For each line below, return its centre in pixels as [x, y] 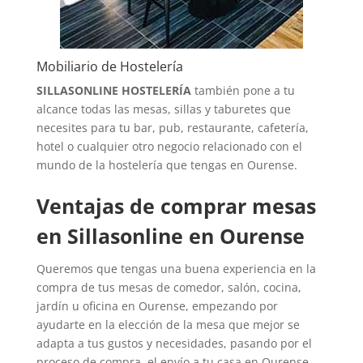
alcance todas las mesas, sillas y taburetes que [163, 109]
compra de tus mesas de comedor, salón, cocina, [169, 287]
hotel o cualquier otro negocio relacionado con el [169, 146]
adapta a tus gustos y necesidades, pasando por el [174, 343]
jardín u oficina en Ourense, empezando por [157, 305]
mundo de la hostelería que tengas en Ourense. [167, 164]
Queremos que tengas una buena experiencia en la [176, 268]
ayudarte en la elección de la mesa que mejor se [168, 324]
